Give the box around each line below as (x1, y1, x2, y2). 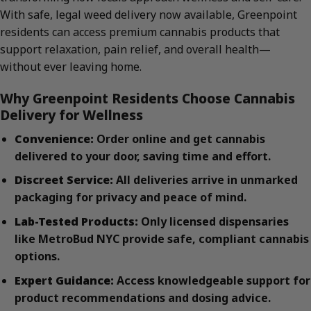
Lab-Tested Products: (14, 213, 138, 229)
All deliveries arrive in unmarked (112, 172, 298, 188)
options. (14, 248, 60, 264)
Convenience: (14, 131, 94, 146)
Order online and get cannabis (93, 131, 265, 146)
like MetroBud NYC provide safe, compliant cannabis (14, 230, 309, 246)
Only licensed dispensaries (137, 213, 289, 229)
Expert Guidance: (14, 272, 114, 288)
